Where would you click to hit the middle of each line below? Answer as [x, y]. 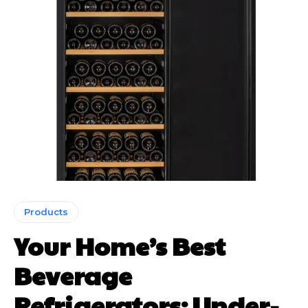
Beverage [73, 275]
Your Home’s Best [120, 246]
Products [46, 212]
